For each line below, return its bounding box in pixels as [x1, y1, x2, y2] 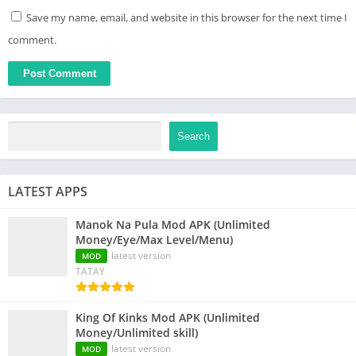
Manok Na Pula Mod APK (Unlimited [75, 217, 270, 233]
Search [177, 130, 211, 142]
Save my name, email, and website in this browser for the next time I [26, 10, 347, 25]
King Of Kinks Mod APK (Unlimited [75, 310, 260, 326]
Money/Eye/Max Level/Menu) [75, 232, 233, 248]
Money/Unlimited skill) [75, 325, 198, 341]
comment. [8, 32, 56, 47]
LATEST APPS [8, 183, 87, 201]
